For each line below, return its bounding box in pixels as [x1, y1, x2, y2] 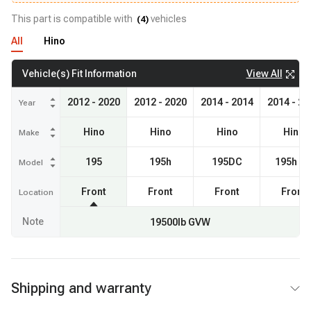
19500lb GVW [149, 216, 210, 228]
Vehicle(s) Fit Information [22, 68, 137, 79]
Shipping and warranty [11, 280, 151, 296]
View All [246, 67, 283, 79]
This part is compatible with [11, 13, 135, 24]
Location [19, 187, 53, 197]
